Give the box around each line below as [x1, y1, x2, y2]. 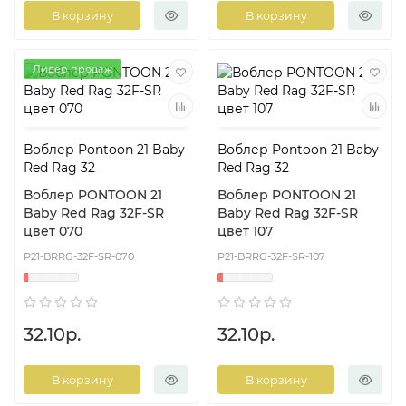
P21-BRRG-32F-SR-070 [24, 250, 134, 264]
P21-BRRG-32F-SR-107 [217, 250, 325, 264]
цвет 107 [217, 223, 273, 240]
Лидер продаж [33, 63, 112, 76]
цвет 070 [24, 223, 82, 240]
